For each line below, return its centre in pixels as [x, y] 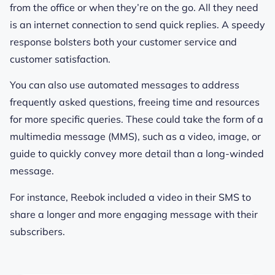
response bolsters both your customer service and [123, 41]
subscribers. [37, 231]
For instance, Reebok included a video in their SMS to [130, 197]
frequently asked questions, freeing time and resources [135, 102]
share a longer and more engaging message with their [134, 214]
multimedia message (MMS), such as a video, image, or [135, 137]
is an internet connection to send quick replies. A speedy [137, 24]
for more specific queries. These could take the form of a [137, 119]
